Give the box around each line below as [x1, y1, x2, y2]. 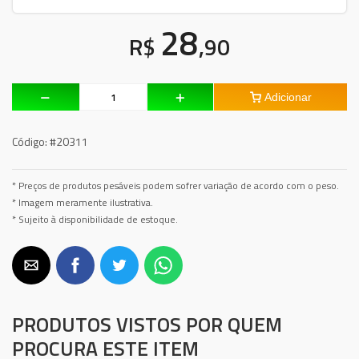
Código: [12, 133, 47, 150]
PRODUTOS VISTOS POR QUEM [12, 309, 282, 340]
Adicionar [264, 91, 312, 103]
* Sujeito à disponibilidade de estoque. [12, 212, 178, 227]
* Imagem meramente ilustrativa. [12, 196, 153, 210]
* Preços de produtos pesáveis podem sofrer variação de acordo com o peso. [12, 179, 339, 193]
